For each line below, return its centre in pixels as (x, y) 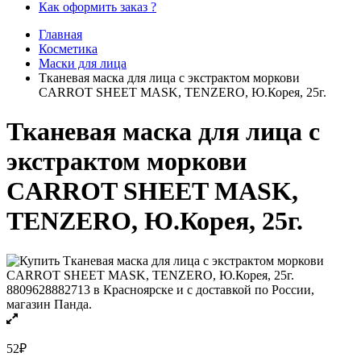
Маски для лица (83, 63)
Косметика (68, 48)
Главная (60, 34)
